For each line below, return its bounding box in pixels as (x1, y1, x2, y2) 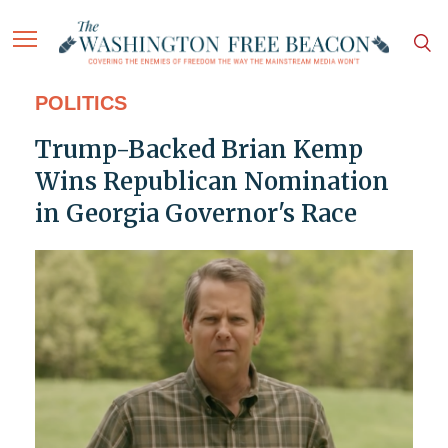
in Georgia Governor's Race (34, 198, 357, 230)
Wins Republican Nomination (34, 166, 389, 198)
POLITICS (34, 92, 127, 115)
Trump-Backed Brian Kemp (34, 134, 363, 166)
